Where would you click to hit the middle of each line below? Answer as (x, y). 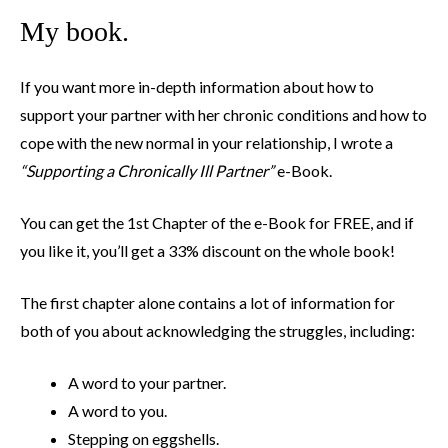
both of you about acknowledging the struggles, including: (217, 331)
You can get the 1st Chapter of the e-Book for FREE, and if (217, 223)
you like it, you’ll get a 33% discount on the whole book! (207, 251)
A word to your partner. (147, 383)
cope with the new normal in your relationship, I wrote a (206, 143)
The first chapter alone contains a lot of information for (207, 303)
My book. (74, 32)
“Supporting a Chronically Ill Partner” (147, 171)
